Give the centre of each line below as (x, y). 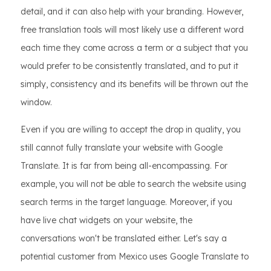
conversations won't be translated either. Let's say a (124, 239)
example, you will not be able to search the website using (133, 184)
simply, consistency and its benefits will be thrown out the (134, 84)
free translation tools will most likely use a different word (132, 30)
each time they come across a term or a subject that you (134, 48)
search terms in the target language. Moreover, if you (126, 202)
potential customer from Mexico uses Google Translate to (135, 257)
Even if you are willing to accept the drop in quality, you (131, 130)
